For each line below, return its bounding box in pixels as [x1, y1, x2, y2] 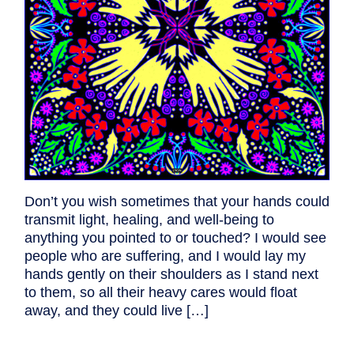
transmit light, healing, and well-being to [24, 212, 274, 228]
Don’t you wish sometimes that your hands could [24, 194, 330, 210]
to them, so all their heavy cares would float [24, 284, 297, 301]
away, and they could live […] [24, 303, 209, 319]
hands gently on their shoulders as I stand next [24, 266, 318, 283]
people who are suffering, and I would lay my [24, 248, 306, 265]
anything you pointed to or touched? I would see [24, 230, 326, 247]
